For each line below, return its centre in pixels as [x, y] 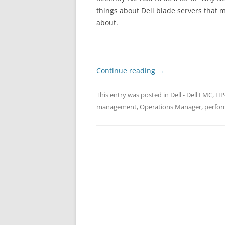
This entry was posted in [133, 95]
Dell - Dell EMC [191, 95]
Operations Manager [171, 107]
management [117, 107]
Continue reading [127, 71]
